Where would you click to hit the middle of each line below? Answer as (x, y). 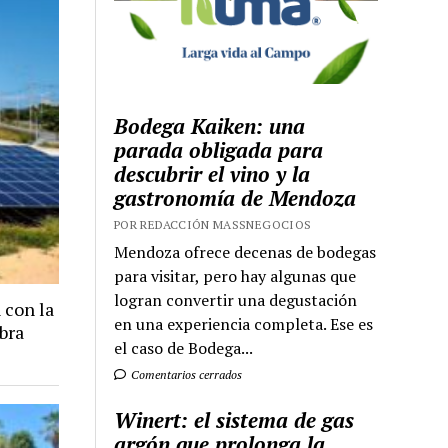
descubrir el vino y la (212, 174)
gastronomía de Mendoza (235, 198)
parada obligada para (219, 150)
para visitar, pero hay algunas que (235, 276)
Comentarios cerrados (185, 375)
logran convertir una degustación (236, 300)
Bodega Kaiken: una (210, 126)
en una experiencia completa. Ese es (244, 324)
